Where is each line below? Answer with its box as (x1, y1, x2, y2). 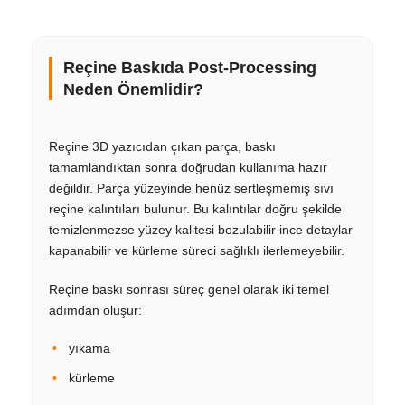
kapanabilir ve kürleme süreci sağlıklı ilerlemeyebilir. (49, 242, 344, 258)
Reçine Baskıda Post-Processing (63, 58, 316, 77)
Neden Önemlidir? (63, 80, 203, 99)
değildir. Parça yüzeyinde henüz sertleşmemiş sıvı (49, 180, 334, 195)
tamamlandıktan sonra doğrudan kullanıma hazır (49, 159, 327, 174)
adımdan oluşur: (49, 302, 142, 317)
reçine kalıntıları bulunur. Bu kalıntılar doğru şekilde (49, 201, 342, 216)
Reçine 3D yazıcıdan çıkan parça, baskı (49, 138, 276, 154)
